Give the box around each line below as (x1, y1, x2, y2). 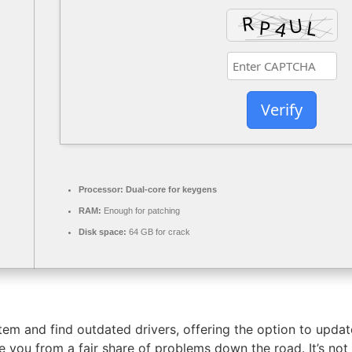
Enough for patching (101, 206, 180, 216)
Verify (261, 98, 302, 120)
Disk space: (79, 227, 126, 237)
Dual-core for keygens (123, 185, 217, 195)
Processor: (79, 185, 123, 195)
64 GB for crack (126, 227, 190, 237)
